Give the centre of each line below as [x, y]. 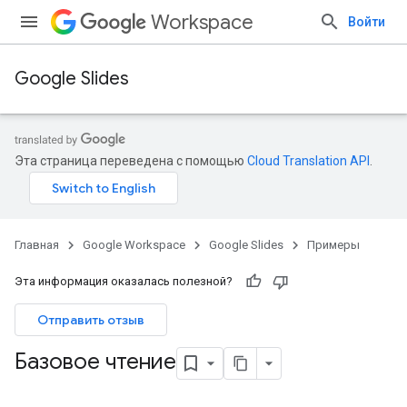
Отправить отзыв [91, 320]
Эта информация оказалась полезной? [124, 281]
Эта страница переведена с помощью [131, 161]
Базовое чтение [95, 362]
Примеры [333, 245]
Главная [37, 245]
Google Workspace [134, 245]
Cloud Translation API [308, 161]
